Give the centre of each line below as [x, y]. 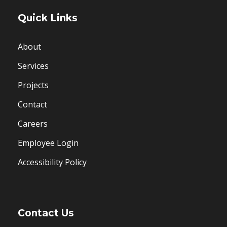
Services [33, 66]
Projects [33, 85]
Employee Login [48, 143]
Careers [33, 123]
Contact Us [46, 213]
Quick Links [48, 18]
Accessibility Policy [52, 162]
